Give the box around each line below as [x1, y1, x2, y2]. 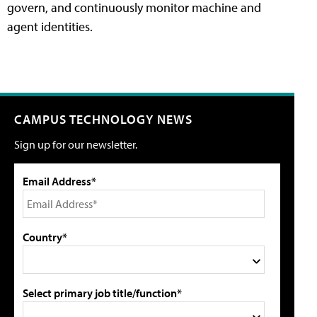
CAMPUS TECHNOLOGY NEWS [14, 111, 192, 128]
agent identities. [7, 18, 93, 35]
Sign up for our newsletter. [14, 137, 137, 152]
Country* [23, 230, 67, 245]
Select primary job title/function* [23, 286, 182, 301]
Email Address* [23, 174, 96, 189]
